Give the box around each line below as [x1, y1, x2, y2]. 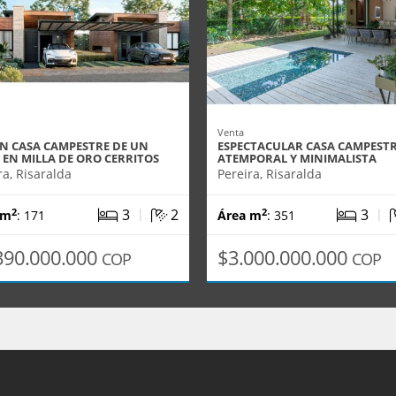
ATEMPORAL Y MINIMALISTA [217, 150, 377, 166]
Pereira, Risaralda [217, 165, 322, 182]
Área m [217, 207, 262, 224]
